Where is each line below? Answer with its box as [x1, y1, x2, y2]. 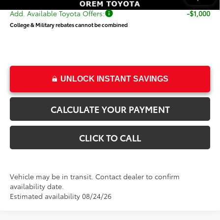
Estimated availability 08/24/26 [10, 191, 112, 201]
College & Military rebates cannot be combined [10, 20, 128, 28]
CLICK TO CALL [79, 131, 141, 144]
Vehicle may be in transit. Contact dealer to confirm [10, 171, 180, 181]
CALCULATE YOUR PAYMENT [50, 102, 170, 115]
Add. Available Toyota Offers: [10, 8, 105, 18]
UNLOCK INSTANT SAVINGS [60, 74, 168, 83]
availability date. [10, 181, 64, 191]
